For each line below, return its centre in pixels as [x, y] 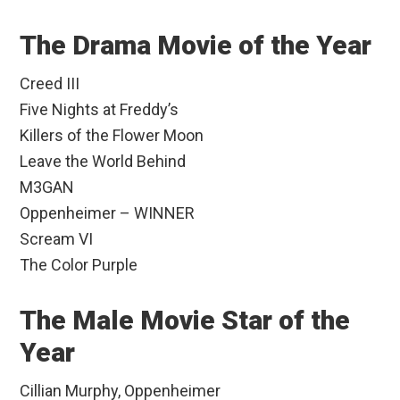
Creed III [50, 84]
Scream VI [57, 239]
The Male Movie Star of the [185, 321]
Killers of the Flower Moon [112, 136]
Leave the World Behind [103, 162]
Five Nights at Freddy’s [100, 110]
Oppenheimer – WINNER [108, 213]
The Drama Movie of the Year [196, 46]
